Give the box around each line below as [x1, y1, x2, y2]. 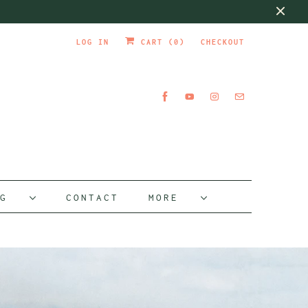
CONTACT [66, 191, 119, 203]
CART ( [135, 38, 174, 46]
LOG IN [76, 38, 109, 46]
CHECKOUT [201, 38, 245, 46]
